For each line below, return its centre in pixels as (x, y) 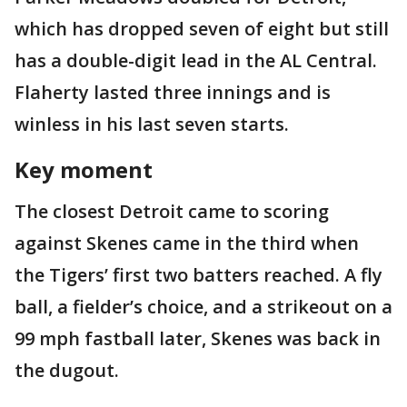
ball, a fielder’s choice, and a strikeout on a (203, 306)
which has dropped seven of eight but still (202, 28)
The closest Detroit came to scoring (172, 211)
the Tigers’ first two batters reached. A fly (199, 274)
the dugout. (67, 370)
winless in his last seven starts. (152, 124)
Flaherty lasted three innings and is (173, 92)
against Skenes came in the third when (187, 243)
